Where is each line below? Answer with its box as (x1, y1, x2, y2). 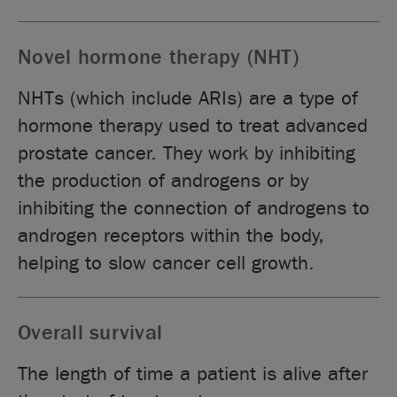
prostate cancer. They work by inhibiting (18, 141, 356, 165)
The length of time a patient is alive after (18, 362, 369, 385)
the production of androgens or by (18, 168, 309, 192)
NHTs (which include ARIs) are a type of (18, 86, 359, 110)
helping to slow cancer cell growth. (18, 251, 315, 275)
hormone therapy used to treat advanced (18, 113, 369, 137)
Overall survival (18, 320, 163, 345)
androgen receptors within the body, (18, 223, 324, 247)
